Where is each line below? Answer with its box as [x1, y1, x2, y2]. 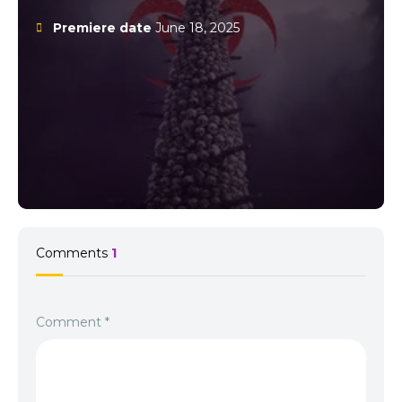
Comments [36, 245, 111, 261]
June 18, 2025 [152, 20, 240, 36]
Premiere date [53, 20, 153, 36]
